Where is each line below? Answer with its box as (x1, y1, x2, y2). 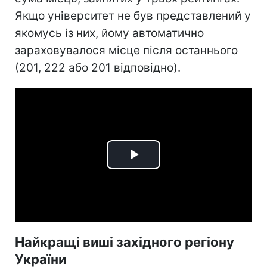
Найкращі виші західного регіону (15, 234, 234, 250)
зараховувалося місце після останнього (15, 43, 238, 57)
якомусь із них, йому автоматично (15, 26, 204, 40)
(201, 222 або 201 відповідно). (15, 60, 181, 74)
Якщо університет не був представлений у (15, 8, 251, 23)
